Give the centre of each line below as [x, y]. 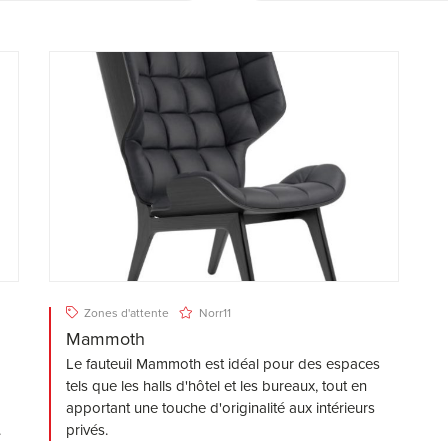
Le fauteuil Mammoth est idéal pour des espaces [222, 364]
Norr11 [213, 313]
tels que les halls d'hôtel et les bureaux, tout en [216, 386]
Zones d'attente [124, 313]
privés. [86, 430]
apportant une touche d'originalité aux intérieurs [220, 408]
